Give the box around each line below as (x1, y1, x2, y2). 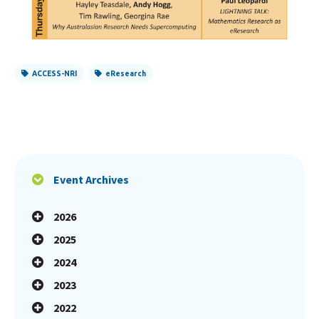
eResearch (105, 69, 146, 78)
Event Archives (53, 172, 129, 187)
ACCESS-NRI (32, 69, 77, 78)
